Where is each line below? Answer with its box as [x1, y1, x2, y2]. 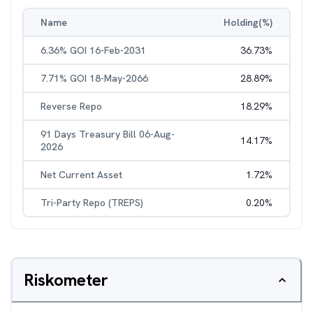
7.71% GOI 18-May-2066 [41, 72, 148, 85]
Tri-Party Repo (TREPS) [41, 196, 143, 209]
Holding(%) [224, 16, 272, 29]
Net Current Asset [41, 168, 122, 181]
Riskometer [24, 269, 108, 291]
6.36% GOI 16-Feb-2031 [41, 44, 146, 57]
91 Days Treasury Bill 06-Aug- [41, 128, 175, 140]
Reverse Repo [41, 100, 102, 112]
